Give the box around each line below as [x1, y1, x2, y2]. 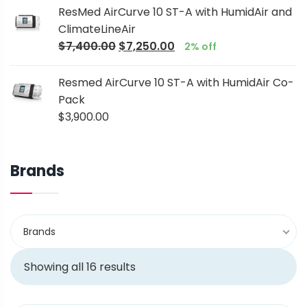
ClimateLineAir [58, 21, 136, 38]
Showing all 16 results [24, 259, 136, 275]
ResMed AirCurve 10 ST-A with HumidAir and [58, 4, 292, 21]
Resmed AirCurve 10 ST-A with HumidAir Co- [58, 75, 294, 91]
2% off [184, 40, 217, 54]
